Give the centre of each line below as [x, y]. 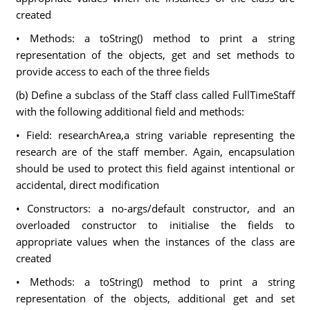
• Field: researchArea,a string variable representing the [155, 135]
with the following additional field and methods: [130, 111]
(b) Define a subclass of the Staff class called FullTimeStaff [155, 95]
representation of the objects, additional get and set [155, 298]
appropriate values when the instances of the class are [155, 241]
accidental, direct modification [87, 185]
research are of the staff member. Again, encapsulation [155, 152]
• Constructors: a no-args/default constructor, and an [155, 208]
